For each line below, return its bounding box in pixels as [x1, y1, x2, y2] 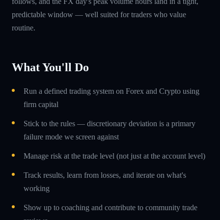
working [24, 184, 50, 192]
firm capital [24, 100, 58, 109]
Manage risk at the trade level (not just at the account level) [24, 151, 205, 160]
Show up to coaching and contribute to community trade [24, 203, 197, 212]
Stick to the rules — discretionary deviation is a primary [24, 119, 195, 128]
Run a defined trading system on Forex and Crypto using [24, 86, 199, 95]
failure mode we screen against [24, 132, 119, 141]
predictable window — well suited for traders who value [12, 10, 186, 19]
